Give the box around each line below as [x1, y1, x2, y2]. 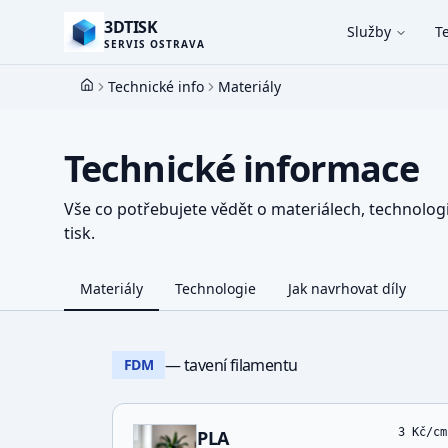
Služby [347, 22, 391, 41]
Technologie [175, 279, 256, 298]
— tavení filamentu [165, 354, 298, 376]
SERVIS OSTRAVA [104, 37, 205, 51]
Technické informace [64, 144, 419, 193]
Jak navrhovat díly [288, 279, 406, 298]
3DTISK [104, 16, 158, 38]
